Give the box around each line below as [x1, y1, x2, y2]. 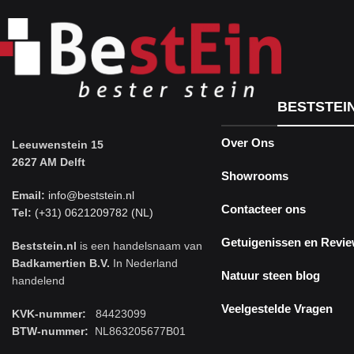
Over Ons [221, 136, 275, 150]
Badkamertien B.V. [12, 256, 110, 269]
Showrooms [221, 169, 289, 183]
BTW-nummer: [12, 324, 88, 337]
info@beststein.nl [45, 188, 134, 201]
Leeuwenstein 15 [12, 137, 104, 151]
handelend [12, 273, 65, 287]
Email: [12, 188, 45, 201]
